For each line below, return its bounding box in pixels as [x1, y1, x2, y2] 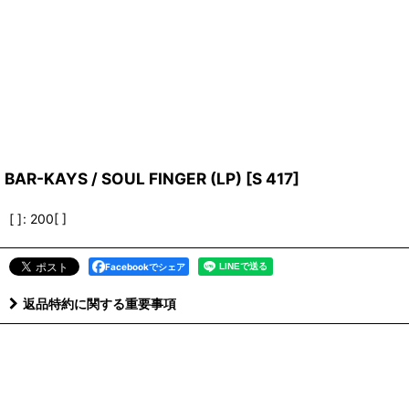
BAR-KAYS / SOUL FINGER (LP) [5, 169, 242, 189]
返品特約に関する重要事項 [23, 296, 176, 312]
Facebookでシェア [105, 261, 185, 273]
